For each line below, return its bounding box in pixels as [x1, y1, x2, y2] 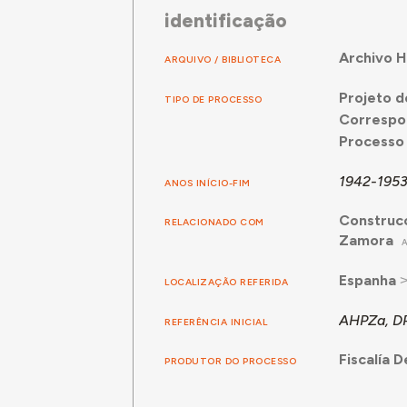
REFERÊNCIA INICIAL [164, 315, 268, 328]
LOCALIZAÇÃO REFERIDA [164, 275, 289, 288]
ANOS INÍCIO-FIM [164, 176, 251, 189]
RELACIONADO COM [164, 215, 264, 228]
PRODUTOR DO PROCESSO [164, 354, 297, 367]
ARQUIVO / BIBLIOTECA [164, 53, 282, 65]
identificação [164, 9, 288, 33]
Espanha [338, 271, 396, 289]
